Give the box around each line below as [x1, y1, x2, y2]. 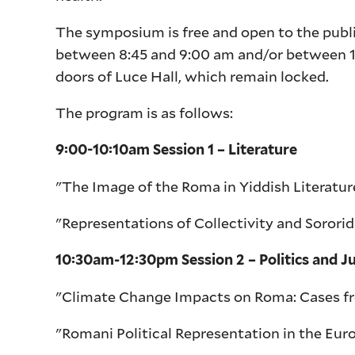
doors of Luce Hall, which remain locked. [55, 67, 330, 86]
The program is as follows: [55, 103, 234, 123]
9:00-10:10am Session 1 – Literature [55, 141, 301, 158]
